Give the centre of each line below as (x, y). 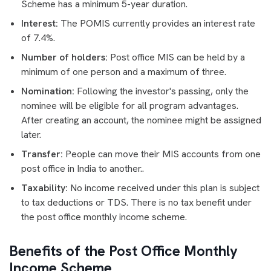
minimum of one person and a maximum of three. (125, 71)
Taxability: (44, 188)
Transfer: (42, 154)
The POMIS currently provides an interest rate (157, 23)
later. (31, 134)
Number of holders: (66, 57)
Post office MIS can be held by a (178, 57)
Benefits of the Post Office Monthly (123, 250)
